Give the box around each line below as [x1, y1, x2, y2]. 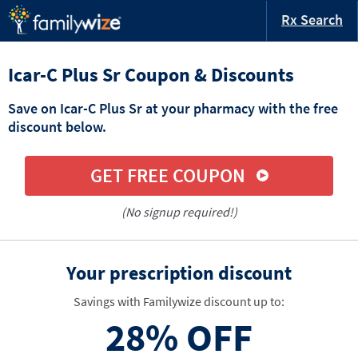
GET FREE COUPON [89, 163, 245, 189]
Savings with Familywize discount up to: [74, 292, 284, 309]
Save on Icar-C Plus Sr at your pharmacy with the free [8, 98, 338, 117]
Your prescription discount [66, 260, 292, 285]
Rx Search [281, 10, 343, 29]
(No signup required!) [121, 203, 237, 220]
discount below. [8, 117, 106, 136]
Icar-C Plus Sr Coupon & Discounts [8, 62, 294, 87]
